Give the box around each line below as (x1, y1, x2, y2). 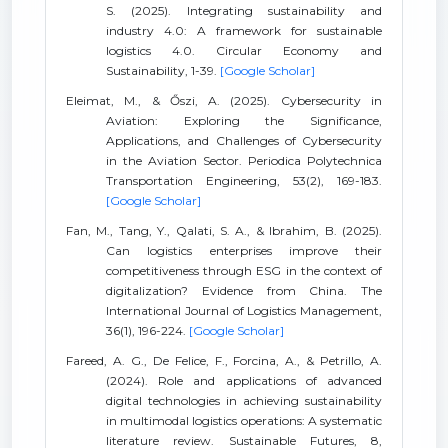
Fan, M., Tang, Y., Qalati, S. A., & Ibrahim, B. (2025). (66, 223, 382, 238)
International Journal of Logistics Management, (106, 303, 382, 318)
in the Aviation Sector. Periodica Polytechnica (106, 153, 382, 168)
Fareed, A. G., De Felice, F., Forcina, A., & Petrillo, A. (66, 353, 382, 368)
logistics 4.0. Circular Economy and (106, 43, 382, 58)
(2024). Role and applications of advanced (106, 373, 382, 388)
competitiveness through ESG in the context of (106, 263, 382, 278)
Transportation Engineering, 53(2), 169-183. (106, 173, 382, 188)
